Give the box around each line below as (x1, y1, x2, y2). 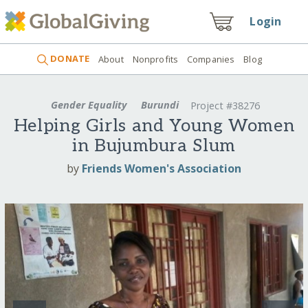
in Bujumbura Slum (72, 135, 236, 157)
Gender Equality (48, 98, 130, 111)
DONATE (48, 52, 90, 65)
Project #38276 (190, 99, 260, 113)
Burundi (138, 98, 181, 111)
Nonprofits (132, 52, 179, 65)
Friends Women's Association (82, 160, 241, 176)
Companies (187, 52, 235, 65)
